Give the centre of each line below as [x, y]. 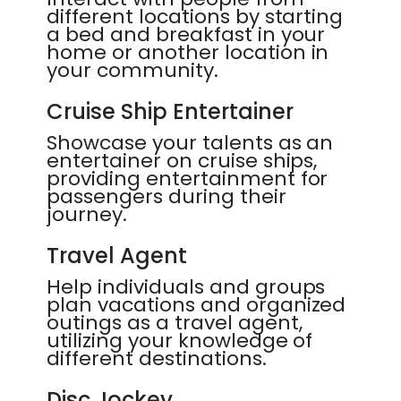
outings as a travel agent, [175, 323]
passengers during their [166, 196]
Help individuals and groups [186, 287]
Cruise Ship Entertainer [170, 111]
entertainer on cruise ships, [182, 161]
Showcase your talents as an [190, 143]
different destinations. [157, 358]
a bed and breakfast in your [186, 34]
